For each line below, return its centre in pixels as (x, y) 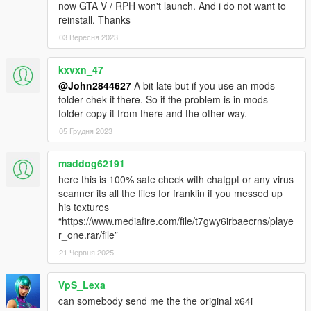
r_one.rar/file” (88, 235)
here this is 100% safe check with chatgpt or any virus (176, 179)
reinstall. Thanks (94, 20)
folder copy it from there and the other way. (153, 114)
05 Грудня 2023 (86, 131)
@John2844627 (95, 86)
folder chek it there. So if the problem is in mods (163, 100)
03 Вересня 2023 (89, 37)
